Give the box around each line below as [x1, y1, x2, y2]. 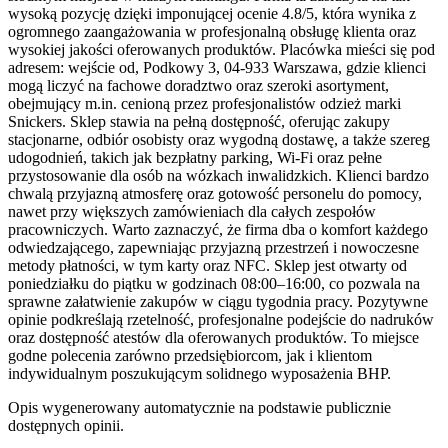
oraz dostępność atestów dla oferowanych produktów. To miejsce [8, 329, 419, 347]
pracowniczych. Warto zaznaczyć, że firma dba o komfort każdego [8, 221, 428, 239]
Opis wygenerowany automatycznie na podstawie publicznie [8, 399, 391, 417]
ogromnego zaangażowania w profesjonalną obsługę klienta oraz [8, 23, 416, 41]
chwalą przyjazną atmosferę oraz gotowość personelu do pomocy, [8, 185, 422, 203]
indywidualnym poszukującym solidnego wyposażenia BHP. [8, 365, 391, 383]
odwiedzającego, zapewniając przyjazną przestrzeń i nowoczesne [8, 239, 419, 257]
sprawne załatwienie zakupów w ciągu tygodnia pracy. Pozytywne [8, 293, 428, 311]
